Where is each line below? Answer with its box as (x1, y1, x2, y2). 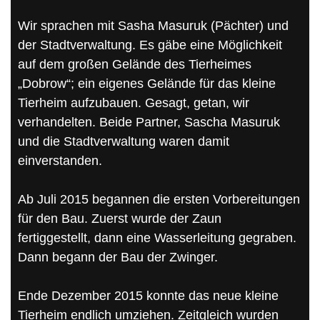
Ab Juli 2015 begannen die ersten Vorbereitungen (18, 191, 300, 206)
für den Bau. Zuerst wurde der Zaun (18, 211, 221, 226)
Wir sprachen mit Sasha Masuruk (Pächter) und (18, 18, 289, 33)
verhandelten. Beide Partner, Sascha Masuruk (18, 114, 280, 129)
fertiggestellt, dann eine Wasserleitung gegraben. (18, 230, 296, 245)
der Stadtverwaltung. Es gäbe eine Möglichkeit (18, 37, 282, 52)
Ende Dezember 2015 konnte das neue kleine (18, 288, 279, 303)
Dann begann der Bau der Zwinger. (18, 249, 218, 264)
